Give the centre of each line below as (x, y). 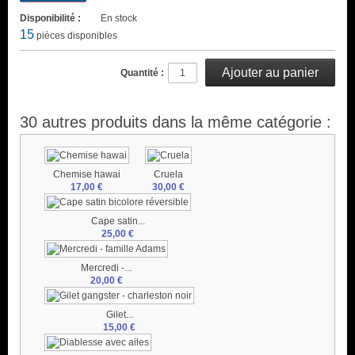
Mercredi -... (106, 268)
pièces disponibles (77, 36)
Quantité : (142, 73)
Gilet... (119, 315)
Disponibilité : (50, 18)
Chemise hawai (87, 174)
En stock (119, 18)
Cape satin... (118, 221)
